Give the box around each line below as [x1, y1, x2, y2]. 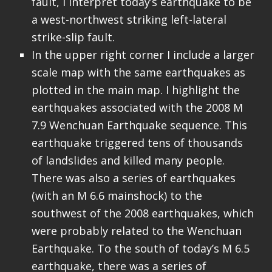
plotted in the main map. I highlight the [31, 83, 240, 98]
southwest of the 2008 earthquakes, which [31, 206, 254, 221]
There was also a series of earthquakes [31, 171, 236, 186]
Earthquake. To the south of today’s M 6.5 [31, 241, 250, 256]
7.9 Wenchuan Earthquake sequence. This [31, 118, 247, 133]
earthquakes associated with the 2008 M [31, 100, 243, 115]
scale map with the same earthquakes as [31, 65, 245, 80]
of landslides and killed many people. [31, 153, 225, 168]
